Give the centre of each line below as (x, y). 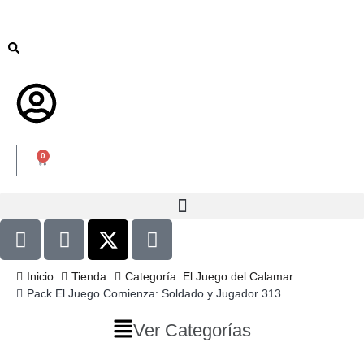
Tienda (89, 276)
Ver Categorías (192, 330)
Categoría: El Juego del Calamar (209, 276)
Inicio (40, 276)
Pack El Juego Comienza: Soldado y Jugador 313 (154, 293)
